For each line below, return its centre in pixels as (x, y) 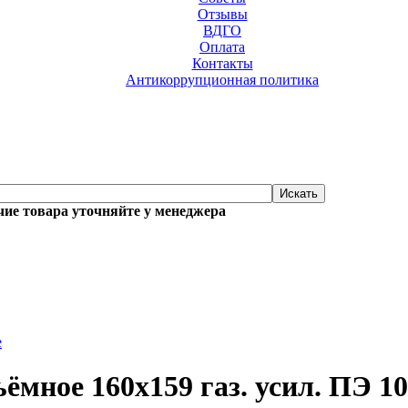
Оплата (222, 47)
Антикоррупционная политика (222, 80)
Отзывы (222, 14)
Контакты (222, 63)
